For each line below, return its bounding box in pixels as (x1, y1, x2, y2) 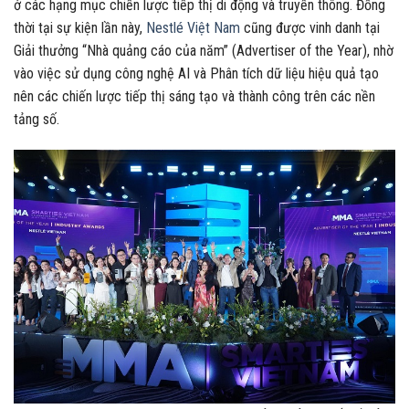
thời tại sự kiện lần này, (14, 18, 146, 37)
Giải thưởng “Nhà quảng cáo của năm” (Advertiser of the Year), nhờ (14, 41, 393, 59)
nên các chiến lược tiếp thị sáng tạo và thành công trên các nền (14, 87, 375, 105)
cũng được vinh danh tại (240, 18, 380, 37)
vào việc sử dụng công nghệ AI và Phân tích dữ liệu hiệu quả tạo (14, 64, 379, 82)
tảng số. (14, 110, 59, 128)
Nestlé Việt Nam (146, 18, 240, 37)
